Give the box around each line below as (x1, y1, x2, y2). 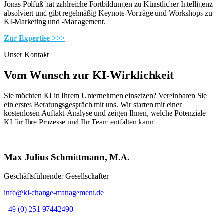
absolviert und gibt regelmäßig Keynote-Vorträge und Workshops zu (4, 9, 212, 17)
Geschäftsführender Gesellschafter (4, 171, 108, 180)
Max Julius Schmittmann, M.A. (4, 152, 130, 162)
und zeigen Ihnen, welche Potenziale (92, 109, 206, 118)
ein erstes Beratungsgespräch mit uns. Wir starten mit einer (4, 100, 182, 109)
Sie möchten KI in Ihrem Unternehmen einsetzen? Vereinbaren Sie (4, 92, 207, 100)
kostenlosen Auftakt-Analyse (4, 109, 92, 118)
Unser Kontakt (4, 50, 49, 59)
